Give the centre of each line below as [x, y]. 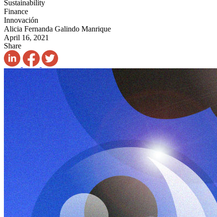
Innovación [21, 20]
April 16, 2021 [26, 38]
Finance [16, 12]
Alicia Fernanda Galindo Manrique [57, 29]
